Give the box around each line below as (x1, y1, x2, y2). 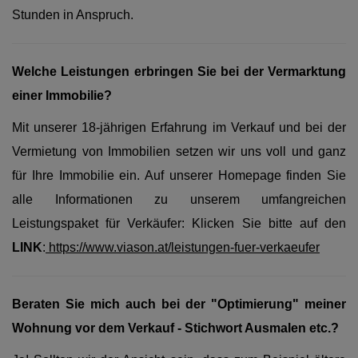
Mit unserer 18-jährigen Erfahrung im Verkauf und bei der (12, 121, 346, 134)
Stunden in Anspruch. (12, 8, 133, 22)
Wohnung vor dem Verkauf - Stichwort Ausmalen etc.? (12, 321, 339, 335)
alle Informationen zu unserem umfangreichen (12, 193, 346, 206)
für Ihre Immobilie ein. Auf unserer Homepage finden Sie (12, 169, 346, 182)
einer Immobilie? (12, 89, 112, 102)
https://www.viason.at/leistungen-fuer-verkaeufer (49, 241, 320, 254)
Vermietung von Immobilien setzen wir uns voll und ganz (12, 145, 346, 158)
